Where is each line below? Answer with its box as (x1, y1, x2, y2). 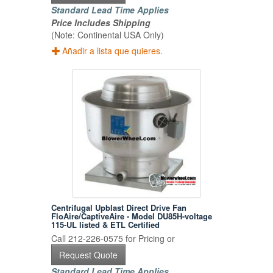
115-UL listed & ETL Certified (51, 219, 160, 231)
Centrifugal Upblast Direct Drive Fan (51, 202, 187, 214)
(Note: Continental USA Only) (51, 29, 165, 41)
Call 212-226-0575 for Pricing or (51, 232, 175, 245)
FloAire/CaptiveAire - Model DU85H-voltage (51, 210, 213, 222)
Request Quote (59, 249, 118, 261)
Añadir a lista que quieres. (62, 44, 163, 57)
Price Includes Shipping (51, 16, 151, 29)
